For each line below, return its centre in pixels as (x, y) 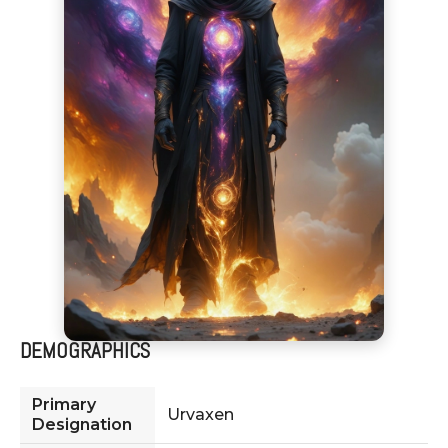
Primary (64, 404)
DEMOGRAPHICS (85, 350)
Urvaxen (200, 414)
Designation (82, 424)
